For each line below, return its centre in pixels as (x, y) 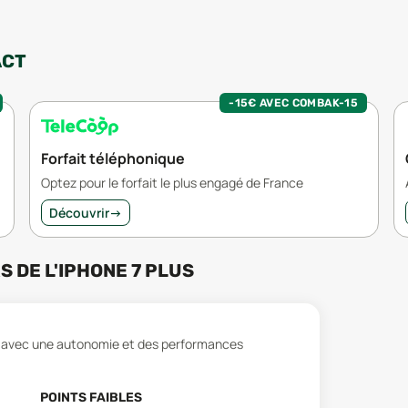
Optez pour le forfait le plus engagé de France (172, 182)
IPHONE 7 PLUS (126, 270)
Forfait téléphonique (113, 158)
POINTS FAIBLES (91, 397)
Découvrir (79, 212)
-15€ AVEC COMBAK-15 (293, 102)
